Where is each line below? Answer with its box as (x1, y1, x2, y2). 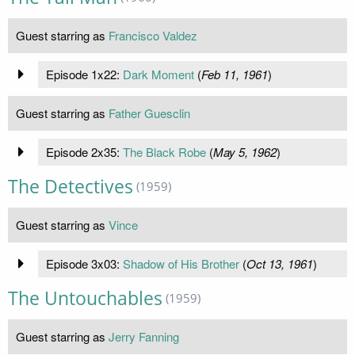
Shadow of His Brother (122, 254, 239, 272)
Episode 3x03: (45, 254, 123, 272)
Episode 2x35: (45, 143, 123, 160)
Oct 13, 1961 (246, 254, 313, 272)
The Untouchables (8, 285, 162, 311)
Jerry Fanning (109, 327, 179, 345)
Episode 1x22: (45, 65, 123, 82)
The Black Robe (122, 143, 206, 160)
